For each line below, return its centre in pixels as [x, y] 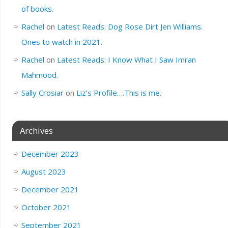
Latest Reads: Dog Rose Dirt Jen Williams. [130, 26]
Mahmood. [39, 75]
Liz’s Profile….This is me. [119, 92]
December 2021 [50, 189]
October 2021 [46, 207]
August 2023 [44, 171]
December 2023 [50, 153]
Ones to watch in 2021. [62, 41]
